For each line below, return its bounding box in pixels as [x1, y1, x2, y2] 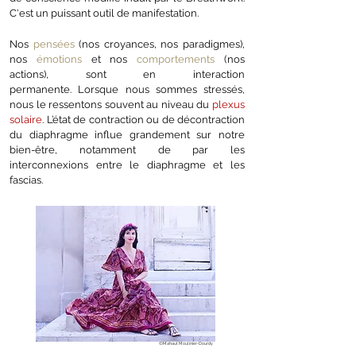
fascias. [10, 174, 43, 186]
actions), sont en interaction [10, 68, 245, 80]
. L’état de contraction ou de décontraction [42, 114, 245, 126]
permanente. [10, 83, 79, 95]
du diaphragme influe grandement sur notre [10, 129, 245, 141]
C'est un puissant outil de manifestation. [10, 7, 199, 19]
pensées [33, 38, 75, 50]
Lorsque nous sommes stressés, [78, 83, 245, 95]
